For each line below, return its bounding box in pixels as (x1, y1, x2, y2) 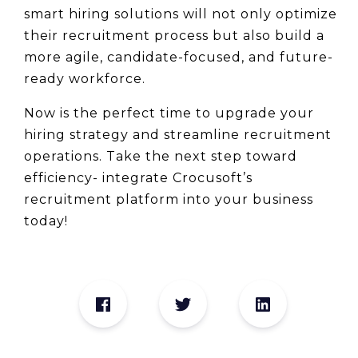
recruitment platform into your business (24, 192, 313, 208)
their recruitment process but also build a (24, 28, 324, 44)
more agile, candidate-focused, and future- (24, 50, 333, 66)
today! (24, 213, 68, 229)
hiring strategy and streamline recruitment (24, 127, 332, 143)
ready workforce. (24, 71, 145, 87)
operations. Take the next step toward (24, 149, 297, 165)
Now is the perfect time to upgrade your (24, 105, 314, 121)
